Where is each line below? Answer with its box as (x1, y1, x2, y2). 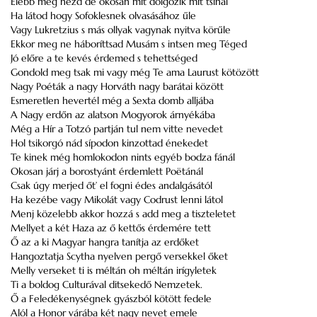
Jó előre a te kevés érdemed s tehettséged (11, 52, 197, 64)
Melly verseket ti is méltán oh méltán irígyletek (11, 264, 217, 277)
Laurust (188, 66, 219, 79)
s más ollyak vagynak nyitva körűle (79, 23, 231, 36)
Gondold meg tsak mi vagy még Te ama (11, 66, 188, 79)
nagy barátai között (136, 80, 224, 93)
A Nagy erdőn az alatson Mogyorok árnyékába (11, 108, 215, 121)
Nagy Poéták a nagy (11, 80, 100, 93)
